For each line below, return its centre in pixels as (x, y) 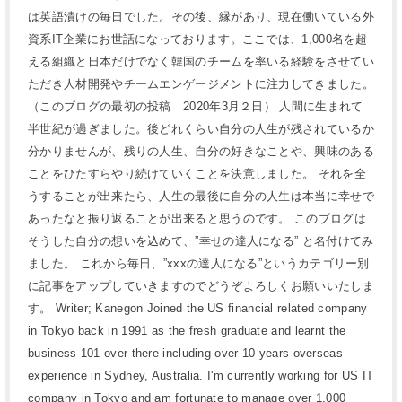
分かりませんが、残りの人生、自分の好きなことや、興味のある (201, 152)
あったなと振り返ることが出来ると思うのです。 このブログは (197, 219)
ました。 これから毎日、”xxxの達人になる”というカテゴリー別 (199, 264)
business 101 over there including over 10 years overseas (185, 354)
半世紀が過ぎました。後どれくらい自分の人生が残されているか (201, 129)
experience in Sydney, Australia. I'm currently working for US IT (201, 376)
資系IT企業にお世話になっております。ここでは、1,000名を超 (198, 39)
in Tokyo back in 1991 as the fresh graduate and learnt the (187, 331)
